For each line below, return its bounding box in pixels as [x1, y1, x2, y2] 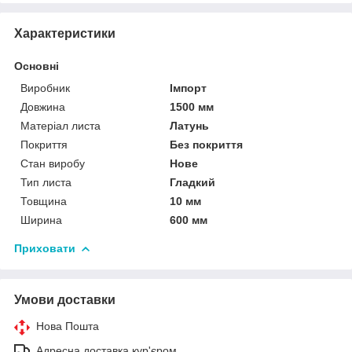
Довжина [20, 100, 65, 113]
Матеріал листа [20, 119, 101, 132]
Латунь [170, 119, 210, 132]
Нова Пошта [36, 319, 99, 332]
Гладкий [170, 175, 216, 189]
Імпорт [170, 81, 207, 94]
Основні [14, 59, 59, 72]
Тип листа [20, 175, 71, 189]
